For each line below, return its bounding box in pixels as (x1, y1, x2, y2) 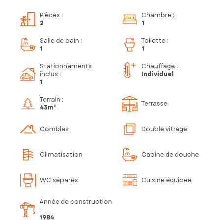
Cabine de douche (141, 150, 199, 160)
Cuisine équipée (141, 176, 192, 185)
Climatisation (40, 150, 82, 160)
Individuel (141, 70, 174, 79)
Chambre (141, 11, 171, 20)
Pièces (40, 11, 60, 20)
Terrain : (40, 95, 63, 105)
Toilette (141, 36, 165, 46)
